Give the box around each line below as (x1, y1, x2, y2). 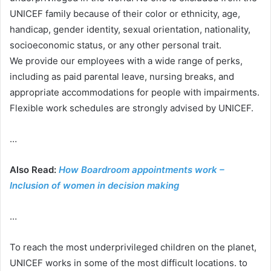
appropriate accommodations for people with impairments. (10, 87, 260, 98)
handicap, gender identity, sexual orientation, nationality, (10, 24, 250, 35)
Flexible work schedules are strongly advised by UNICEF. (10, 102, 253, 114)
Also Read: (10, 164, 59, 175)
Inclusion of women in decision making (10, 180, 179, 191)
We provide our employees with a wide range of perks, (10, 55, 243, 67)
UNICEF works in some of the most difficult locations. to (10, 257, 247, 269)
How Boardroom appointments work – (59, 164, 224, 175)
